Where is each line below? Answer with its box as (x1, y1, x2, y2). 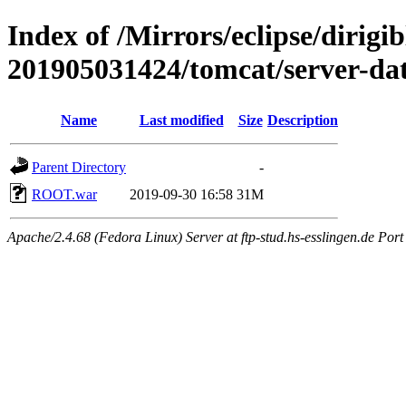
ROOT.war (32, 186, 97, 202)
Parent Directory (32, 159, 126, 175)
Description (267, 111, 338, 128)
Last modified (139, 111, 224, 128)
